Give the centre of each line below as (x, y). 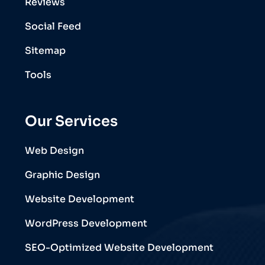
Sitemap (45, 50)
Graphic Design (62, 174)
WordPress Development (86, 223)
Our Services (71, 121)
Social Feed (53, 26)
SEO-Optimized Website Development (119, 247)
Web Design (54, 150)
